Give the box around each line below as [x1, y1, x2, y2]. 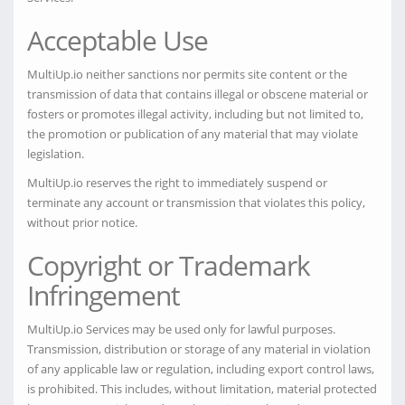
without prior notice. [27, 214, 137, 231]
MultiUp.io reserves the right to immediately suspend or [27, 174, 327, 191]
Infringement [27, 277, 180, 314]
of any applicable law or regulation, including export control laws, [27, 361, 374, 377]
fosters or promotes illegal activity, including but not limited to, [27, 106, 363, 122]
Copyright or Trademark [27, 247, 310, 284]
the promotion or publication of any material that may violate [27, 126, 358, 142]
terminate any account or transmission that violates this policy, [27, 194, 365, 211]
